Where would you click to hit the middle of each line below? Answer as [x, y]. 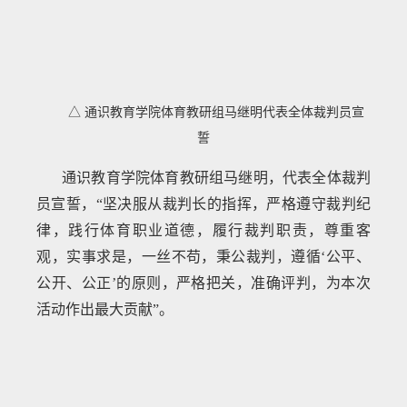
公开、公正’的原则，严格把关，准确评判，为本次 [203, 283]
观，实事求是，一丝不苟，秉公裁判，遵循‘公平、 [203, 256]
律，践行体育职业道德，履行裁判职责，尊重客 [203, 230]
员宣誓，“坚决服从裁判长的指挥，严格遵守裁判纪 [203, 203]
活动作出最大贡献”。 [105, 309]
